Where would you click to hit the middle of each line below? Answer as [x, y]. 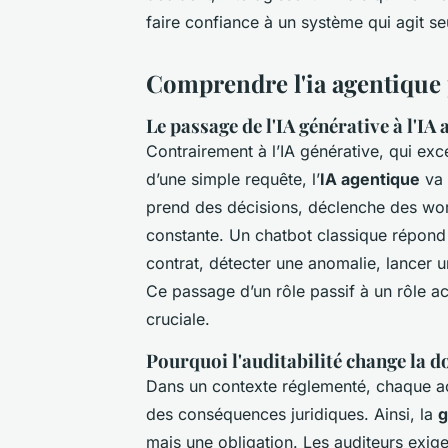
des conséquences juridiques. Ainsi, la [292, 414]
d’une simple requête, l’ [233, 179]
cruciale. [178, 319]
